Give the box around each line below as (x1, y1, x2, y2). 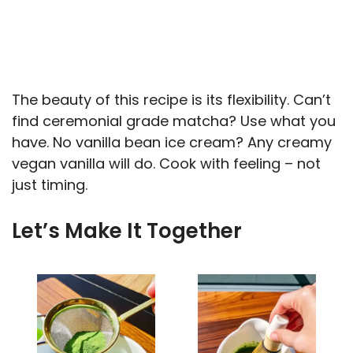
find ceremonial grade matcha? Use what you (12, 111, 336, 132)
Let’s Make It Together (12, 217, 242, 246)
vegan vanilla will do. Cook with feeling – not (12, 154, 321, 174)
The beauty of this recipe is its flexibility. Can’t (12, 90, 331, 110)
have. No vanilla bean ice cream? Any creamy (12, 132, 332, 153)
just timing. (12, 175, 87, 195)
